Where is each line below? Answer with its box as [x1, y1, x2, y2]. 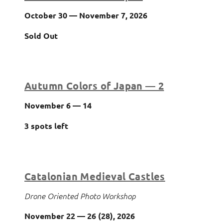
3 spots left [24, 120, 68, 131]
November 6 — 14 [24, 100, 92, 111]
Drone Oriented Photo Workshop [24, 190, 135, 201]
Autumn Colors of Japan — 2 [24, 79, 164, 92]
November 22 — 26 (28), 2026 [24, 210, 135, 221]
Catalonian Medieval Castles [24, 169, 165, 183]
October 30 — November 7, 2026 [24, 9, 147, 20]
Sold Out [24, 30, 58, 41]
